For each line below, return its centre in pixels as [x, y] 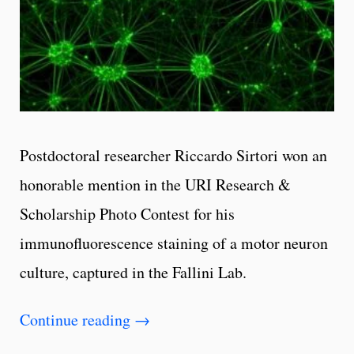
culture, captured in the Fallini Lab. [133, 272]
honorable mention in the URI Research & [155, 184]
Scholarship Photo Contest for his [127, 213]
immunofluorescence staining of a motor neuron [174, 243]
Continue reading [77, 319]
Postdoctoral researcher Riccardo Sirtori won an [173, 155]
